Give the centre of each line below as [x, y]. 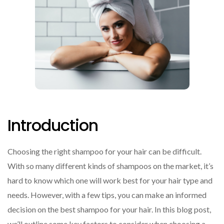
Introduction [53, 125]
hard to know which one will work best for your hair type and [110, 180]
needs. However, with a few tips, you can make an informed [107, 194]
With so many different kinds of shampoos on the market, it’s [110, 165]
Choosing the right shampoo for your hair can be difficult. [104, 151]
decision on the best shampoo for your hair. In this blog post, [109, 209]
